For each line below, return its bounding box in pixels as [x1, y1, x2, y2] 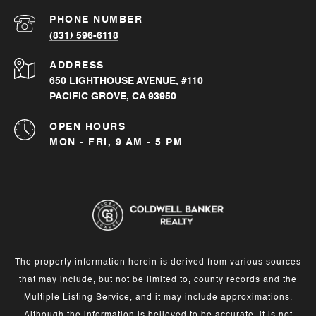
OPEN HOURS [49, 122, 126, 133]
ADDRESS [49, 61, 104, 71]
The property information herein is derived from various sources [15, 258, 301, 267]
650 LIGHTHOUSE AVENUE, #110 [49, 76, 203, 87]
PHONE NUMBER [49, 15, 142, 25]
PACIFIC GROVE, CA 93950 [49, 92, 176, 102]
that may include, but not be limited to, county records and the [19, 276, 297, 285]
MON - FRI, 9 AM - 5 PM [49, 138, 183, 148]
